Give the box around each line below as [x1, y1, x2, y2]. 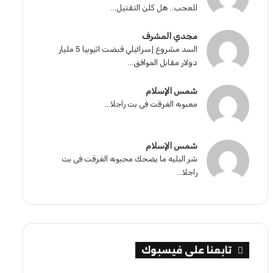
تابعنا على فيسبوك [141, 244, 232, 257]
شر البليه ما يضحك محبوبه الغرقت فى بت [62, 154, 198, 164]
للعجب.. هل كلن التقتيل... [111, 3, 198, 13]
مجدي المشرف [142, 31, 198, 42]
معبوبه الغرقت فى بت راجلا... [105, 99, 198, 109]
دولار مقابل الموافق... [128, 58, 198, 68]
